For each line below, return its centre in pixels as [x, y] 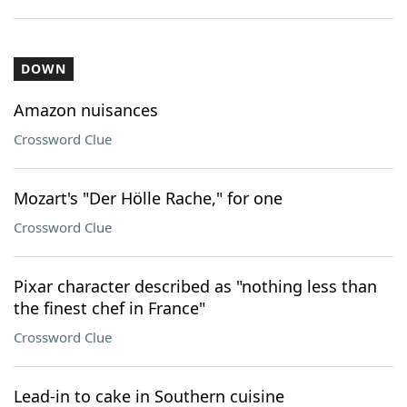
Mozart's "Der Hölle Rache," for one [148, 198]
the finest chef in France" [109, 308]
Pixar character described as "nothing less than [195, 286]
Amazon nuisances [86, 110]
